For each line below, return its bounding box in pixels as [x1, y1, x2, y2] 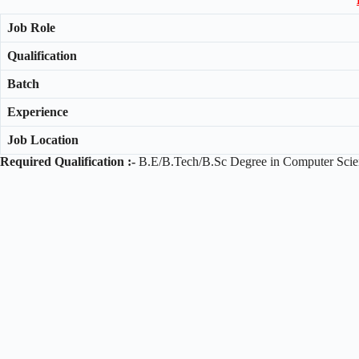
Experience [7, 104, 68, 119]
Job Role [7, 20, 55, 34]
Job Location [7, 132, 79, 147]
